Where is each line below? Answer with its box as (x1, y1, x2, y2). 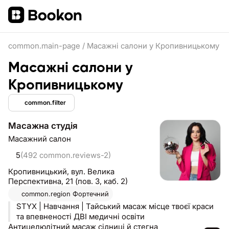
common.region (21, 190, 71, 198)
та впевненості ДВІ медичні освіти (74, 212, 145, 221)
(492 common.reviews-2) (20, 150, 111, 160)
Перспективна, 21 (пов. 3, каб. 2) (8, 176, 128, 186)
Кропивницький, (8, 167, 71, 176)
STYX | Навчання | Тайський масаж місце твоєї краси (16, 201, 214, 211)
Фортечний (71, 190, 109, 198)
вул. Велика (71, 167, 114, 176)
